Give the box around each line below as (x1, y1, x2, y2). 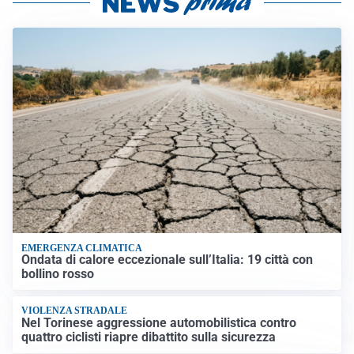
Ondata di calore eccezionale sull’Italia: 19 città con (21, 251, 314, 267)
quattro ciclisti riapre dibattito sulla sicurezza (21, 329, 277, 345)
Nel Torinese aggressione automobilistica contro (21, 314, 297, 330)
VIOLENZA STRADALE (21, 305, 128, 317)
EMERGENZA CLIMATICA (21, 242, 143, 254)
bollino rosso (21, 265, 95, 281)
